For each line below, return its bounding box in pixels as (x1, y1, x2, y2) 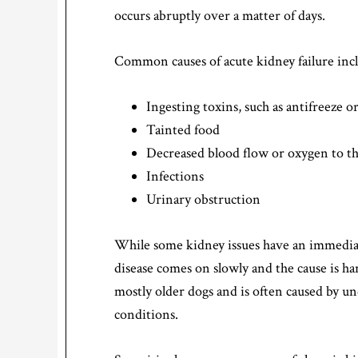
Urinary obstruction (146, 190, 261, 209)
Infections (146, 167, 204, 186)
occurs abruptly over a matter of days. (114, 6, 325, 26)
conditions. (114, 305, 178, 324)
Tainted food (146, 121, 220, 140)
